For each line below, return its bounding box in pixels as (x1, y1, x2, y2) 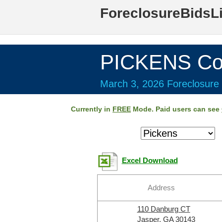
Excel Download (121, 157, 178, 165)
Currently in (71, 105, 112, 113)
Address (147, 183, 175, 192)
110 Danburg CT (137, 205, 190, 213)
